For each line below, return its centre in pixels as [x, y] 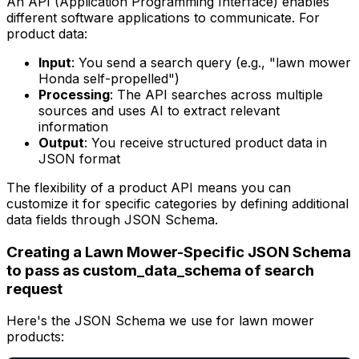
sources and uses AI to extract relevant [159, 110]
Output [61, 142]
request [34, 288]
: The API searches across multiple [216, 94]
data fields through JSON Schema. [112, 219]
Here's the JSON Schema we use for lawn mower [160, 321]
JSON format [79, 158]
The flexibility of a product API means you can [149, 187]
